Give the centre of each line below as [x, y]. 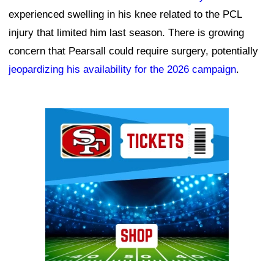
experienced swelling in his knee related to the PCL [125, 14]
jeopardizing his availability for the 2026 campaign [122, 69]
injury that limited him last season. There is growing [126, 32]
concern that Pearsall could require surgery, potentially [133, 51]
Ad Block [66, 117]
